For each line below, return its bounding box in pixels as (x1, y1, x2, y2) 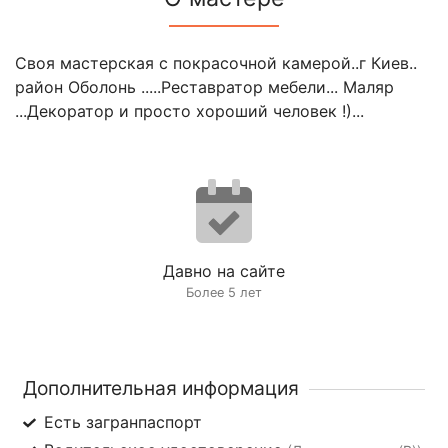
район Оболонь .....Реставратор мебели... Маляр (15, 76, 394, 97)
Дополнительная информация (23, 375, 299, 400)
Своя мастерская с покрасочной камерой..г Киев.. (15, 52, 417, 73)
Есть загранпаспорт (43, 411, 202, 432)
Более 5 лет (186, 284, 262, 300)
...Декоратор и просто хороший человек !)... (15, 100, 364, 121)
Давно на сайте (163, 260, 285, 281)
